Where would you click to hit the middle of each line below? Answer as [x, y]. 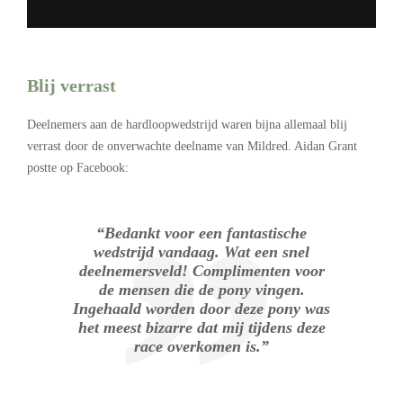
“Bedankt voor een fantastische [201, 233]
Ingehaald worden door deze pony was [201, 309]
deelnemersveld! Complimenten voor [201, 271]
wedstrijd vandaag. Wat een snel [201, 252]
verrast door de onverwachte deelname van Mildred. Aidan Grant [192, 147]
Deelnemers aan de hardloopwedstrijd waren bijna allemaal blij [187, 125]
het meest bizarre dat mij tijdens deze [201, 328]
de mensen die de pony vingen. [201, 290]
